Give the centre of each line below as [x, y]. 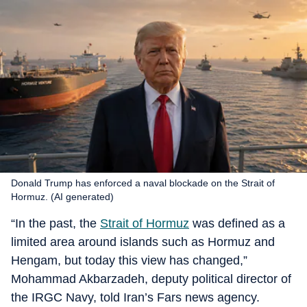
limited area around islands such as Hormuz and [143, 242]
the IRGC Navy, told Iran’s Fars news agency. [135, 297]
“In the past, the [56, 223]
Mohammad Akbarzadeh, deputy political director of [151, 279]
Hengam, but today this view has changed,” [129, 260]
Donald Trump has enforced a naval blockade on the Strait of [143, 183]
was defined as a [237, 223]
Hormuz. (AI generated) [62, 197]
